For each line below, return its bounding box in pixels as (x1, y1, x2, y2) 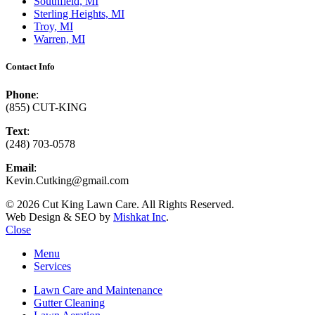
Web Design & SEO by (6, 210, 113, 223)
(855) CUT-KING (6, 101, 87, 113)
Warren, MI (34, 33, 85, 46)
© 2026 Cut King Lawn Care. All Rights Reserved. (6, 198, 234, 210)
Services (34, 259, 71, 272)
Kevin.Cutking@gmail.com (6, 174, 129, 186)
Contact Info (6, 61, 55, 72)
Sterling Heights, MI (34, 8, 124, 20)
